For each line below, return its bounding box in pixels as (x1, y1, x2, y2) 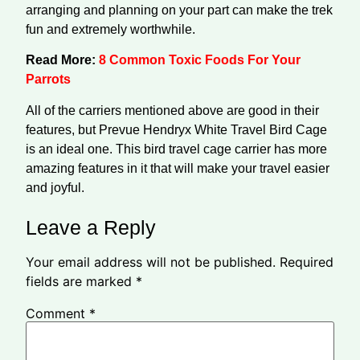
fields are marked (26, 273, 136, 290)
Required (280, 254, 333, 271)
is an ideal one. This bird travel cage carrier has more (26, 141, 327, 156)
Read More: (26, 53, 99, 67)
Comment (26, 305, 89, 322)
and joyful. (26, 180, 84, 194)
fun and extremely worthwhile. (26, 22, 195, 36)
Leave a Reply (26, 216, 156, 239)
